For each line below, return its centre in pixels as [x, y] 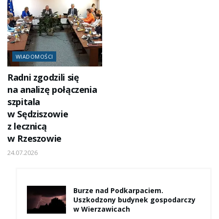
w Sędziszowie [38, 114]
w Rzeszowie [34, 138]
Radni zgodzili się [43, 77]
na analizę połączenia [52, 89]
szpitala [24, 101]
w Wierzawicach [102, 209]
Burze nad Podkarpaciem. [118, 190]
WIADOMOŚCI [34, 56]
